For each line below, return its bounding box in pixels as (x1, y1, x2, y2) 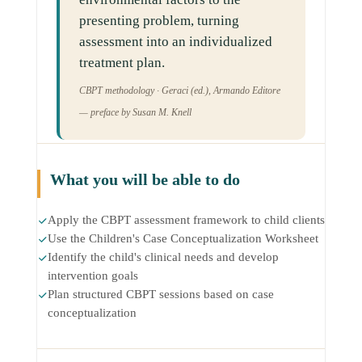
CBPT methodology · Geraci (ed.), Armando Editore (78, 84, 280, 96)
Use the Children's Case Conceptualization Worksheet (47, 231, 318, 245)
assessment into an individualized (78, 33, 272, 49)
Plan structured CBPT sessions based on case (47, 287, 274, 301)
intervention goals (47, 268, 138, 282)
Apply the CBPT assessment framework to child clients (47, 213, 325, 226)
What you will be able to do (49, 170, 240, 188)
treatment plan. (78, 54, 165, 70)
